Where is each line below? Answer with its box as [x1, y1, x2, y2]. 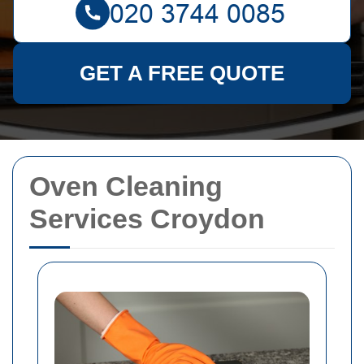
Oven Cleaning [29, 171, 223, 201]
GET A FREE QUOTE [80, 61, 284, 85]
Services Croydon [29, 203, 265, 234]
